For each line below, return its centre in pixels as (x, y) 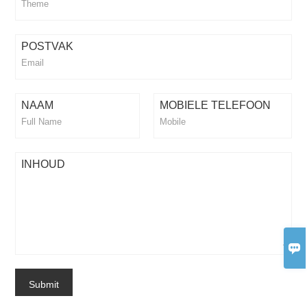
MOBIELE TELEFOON (215, 105)
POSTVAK (48, 46)
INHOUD (44, 164)
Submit (44, 284)
